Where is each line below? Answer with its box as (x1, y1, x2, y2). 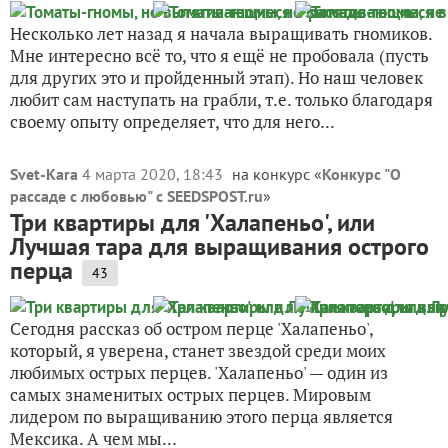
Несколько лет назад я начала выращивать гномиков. (10, 22, 432, 45)
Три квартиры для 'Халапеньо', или (10, 207, 375, 238)
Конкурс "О (322, 164, 401, 184)
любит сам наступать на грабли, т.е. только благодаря (10, 88, 433, 111)
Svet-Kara (10, 164, 78, 184)
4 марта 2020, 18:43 (82, 164, 227, 184)
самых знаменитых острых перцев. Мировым (10, 383, 371, 406)
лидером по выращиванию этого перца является (10, 405, 393, 428)
